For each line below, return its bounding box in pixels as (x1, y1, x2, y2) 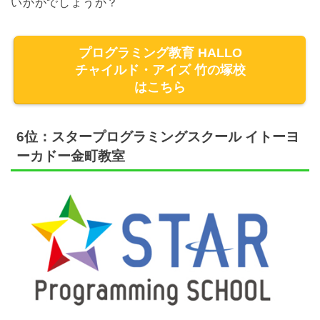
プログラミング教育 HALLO (78, 46, 242, 61)
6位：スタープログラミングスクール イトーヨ (16, 129, 299, 144)
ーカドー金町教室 (16, 148, 125, 164)
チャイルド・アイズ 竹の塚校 (74, 63, 246, 78)
